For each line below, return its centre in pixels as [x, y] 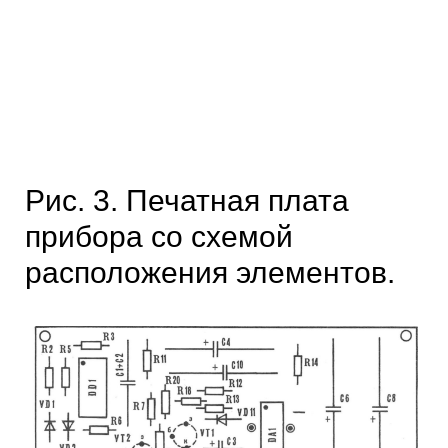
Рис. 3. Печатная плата [187, 200]
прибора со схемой [159, 236]
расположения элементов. [210, 272]
